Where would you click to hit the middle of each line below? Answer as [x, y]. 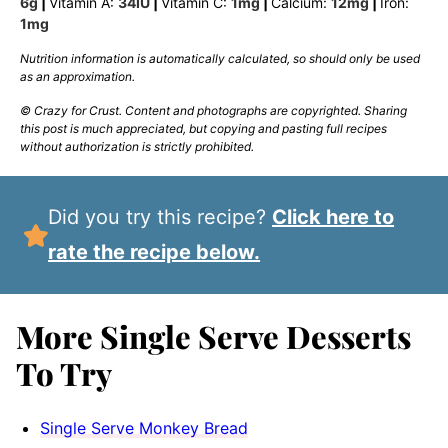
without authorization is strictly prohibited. [137, 147]
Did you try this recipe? [167, 217]
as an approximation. [77, 77]
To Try [64, 373]
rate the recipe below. [154, 252]
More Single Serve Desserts [213, 336]
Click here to [333, 217]
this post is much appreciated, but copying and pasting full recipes [203, 129]
